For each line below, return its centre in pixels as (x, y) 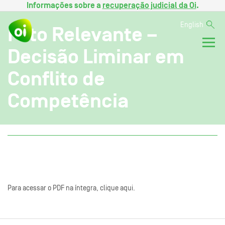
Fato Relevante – (83, 34)
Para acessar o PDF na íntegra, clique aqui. (71, 188)
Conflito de (56, 79)
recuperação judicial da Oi (149, 6)
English (192, 25)
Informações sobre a (64, 6)
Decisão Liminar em (96, 57)
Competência (68, 101)
